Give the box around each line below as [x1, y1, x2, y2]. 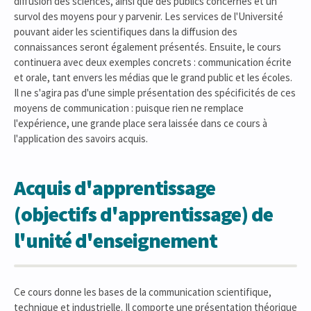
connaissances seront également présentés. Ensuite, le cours [14, 40, 281, 53]
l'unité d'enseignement [14, 227, 217, 253]
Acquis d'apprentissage [14, 174, 215, 201]
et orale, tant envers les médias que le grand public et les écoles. [14, 71, 292, 84]
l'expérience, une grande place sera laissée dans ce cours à [14, 117, 267, 130]
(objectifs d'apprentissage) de [14, 201, 273, 227]
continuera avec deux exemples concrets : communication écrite [14, 56, 292, 69]
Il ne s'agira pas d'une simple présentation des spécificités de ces [14, 86, 296, 99]
